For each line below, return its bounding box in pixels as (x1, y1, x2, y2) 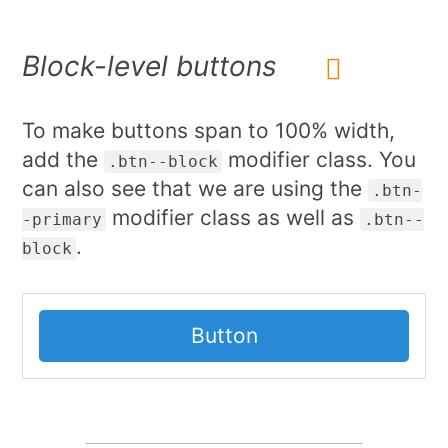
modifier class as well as (106, 204, 361, 230)
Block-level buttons (22, 49, 278, 84)
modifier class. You (222, 146, 417, 172)
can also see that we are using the (22, 175, 369, 201)
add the (22, 146, 105, 172)
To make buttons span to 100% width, (22, 117, 396, 143)
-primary (22, 209, 103, 229)
